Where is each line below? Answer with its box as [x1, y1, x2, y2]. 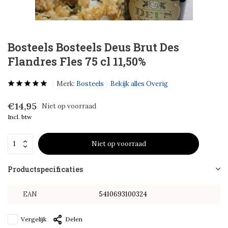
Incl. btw [8, 113, 32, 121]
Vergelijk [21, 215, 46, 223]
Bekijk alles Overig [110, 79, 168, 88]
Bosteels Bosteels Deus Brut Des [8, 40, 179, 54]
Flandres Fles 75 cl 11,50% [8, 54, 146, 69]
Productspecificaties [8, 164, 83, 174]
